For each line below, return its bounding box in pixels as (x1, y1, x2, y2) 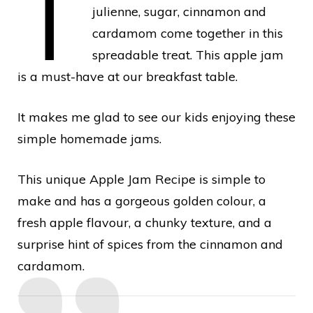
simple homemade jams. (17, 131, 161, 147)
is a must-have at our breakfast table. (17, 68, 238, 85)
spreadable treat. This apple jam (92, 47, 284, 64)
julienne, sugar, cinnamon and (92, 3, 267, 20)
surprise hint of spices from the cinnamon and (17, 236, 283, 253)
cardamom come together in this (92, 25, 284, 42)
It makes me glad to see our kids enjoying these (17, 109, 296, 126)
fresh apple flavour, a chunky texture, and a (17, 214, 272, 231)
